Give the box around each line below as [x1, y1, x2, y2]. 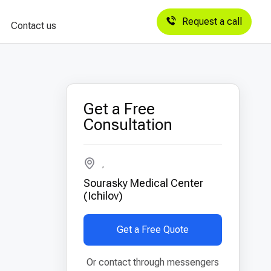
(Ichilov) [83, 189, 123, 202]
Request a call [182, 15, 242, 27]
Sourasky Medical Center [83, 177, 203, 189]
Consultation [83, 116, 172, 134]
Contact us [10, 20, 56, 31]
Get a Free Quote [116, 224, 189, 235]
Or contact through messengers [86, 256, 219, 268]
